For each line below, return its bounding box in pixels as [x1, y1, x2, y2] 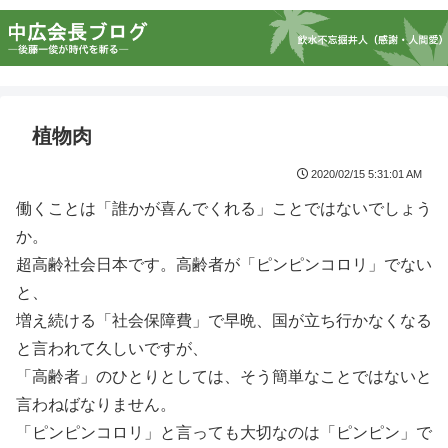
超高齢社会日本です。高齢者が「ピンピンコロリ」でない [16, 256, 432, 273]
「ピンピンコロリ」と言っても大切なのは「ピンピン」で [16, 424, 432, 441]
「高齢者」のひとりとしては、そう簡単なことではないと [16, 368, 432, 385]
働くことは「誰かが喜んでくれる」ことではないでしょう [16, 200, 432, 217]
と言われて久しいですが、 [16, 340, 208, 357]
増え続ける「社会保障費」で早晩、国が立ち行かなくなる [16, 312, 432, 329]
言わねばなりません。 [16, 396, 176, 413]
